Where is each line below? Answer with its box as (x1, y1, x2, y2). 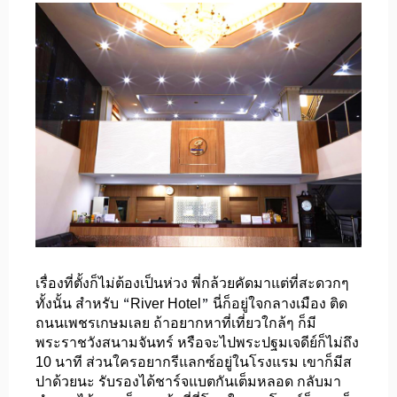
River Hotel (130, 295, 201, 311)
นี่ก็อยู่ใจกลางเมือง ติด (209, 295, 347, 311)
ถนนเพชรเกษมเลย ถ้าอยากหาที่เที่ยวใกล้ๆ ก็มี (35, 315, 316, 331)
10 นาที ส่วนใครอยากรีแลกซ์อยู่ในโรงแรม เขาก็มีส (35, 354, 352, 370)
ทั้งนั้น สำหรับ (35, 295, 122, 311)
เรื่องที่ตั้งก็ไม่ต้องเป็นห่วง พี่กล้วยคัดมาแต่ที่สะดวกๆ (35, 275, 349, 291)
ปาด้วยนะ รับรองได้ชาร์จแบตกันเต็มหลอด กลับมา (35, 373, 341, 389)
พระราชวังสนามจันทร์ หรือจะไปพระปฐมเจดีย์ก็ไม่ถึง (35, 334, 359, 350)
